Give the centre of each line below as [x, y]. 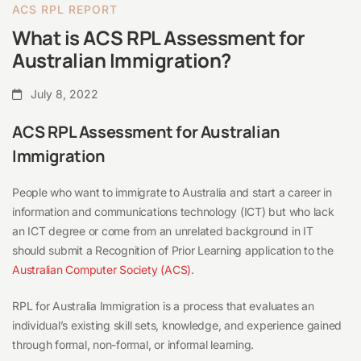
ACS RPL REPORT [65, 10]
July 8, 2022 [63, 94]
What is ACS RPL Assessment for [159, 38]
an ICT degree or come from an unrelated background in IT [163, 231]
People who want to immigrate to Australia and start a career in [172, 193]
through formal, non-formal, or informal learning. [135, 345]
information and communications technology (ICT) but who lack [173, 212]
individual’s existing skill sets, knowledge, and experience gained [177, 326]
